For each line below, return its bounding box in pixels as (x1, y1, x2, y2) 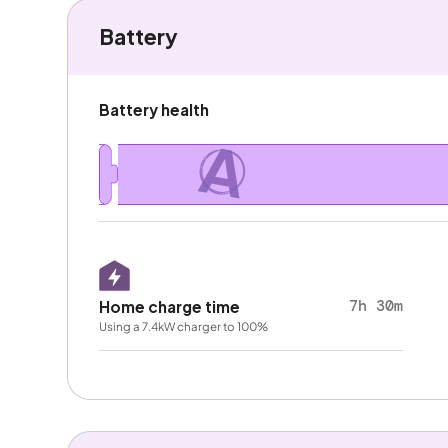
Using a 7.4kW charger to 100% (98, 318, 268, 334)
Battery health (98, 99, 209, 119)
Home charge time (98, 296, 240, 316)
